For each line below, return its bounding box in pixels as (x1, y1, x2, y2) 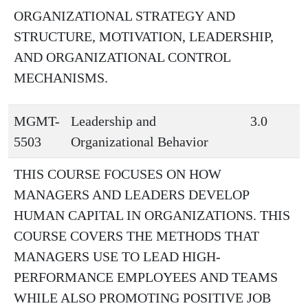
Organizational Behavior (71, 134, 208, 149)
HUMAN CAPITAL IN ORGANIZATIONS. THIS (14, 208, 290, 223)
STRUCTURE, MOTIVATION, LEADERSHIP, (14, 29, 274, 44)
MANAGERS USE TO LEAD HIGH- (14, 249, 221, 264)
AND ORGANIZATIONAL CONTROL (14, 49, 230, 65)
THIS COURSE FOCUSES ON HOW (14, 166, 221, 181)
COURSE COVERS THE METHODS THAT (14, 228, 259, 243)
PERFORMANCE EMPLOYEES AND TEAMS (14, 269, 278, 285)
